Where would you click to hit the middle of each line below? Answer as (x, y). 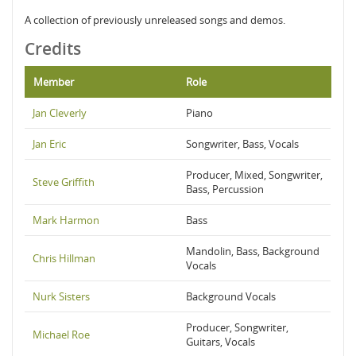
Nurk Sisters (61, 296)
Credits (53, 48)
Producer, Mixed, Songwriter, (254, 175)
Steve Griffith (64, 182)
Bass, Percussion (225, 189)
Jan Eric (49, 144)
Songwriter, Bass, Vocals (242, 144)
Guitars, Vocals (221, 342)
